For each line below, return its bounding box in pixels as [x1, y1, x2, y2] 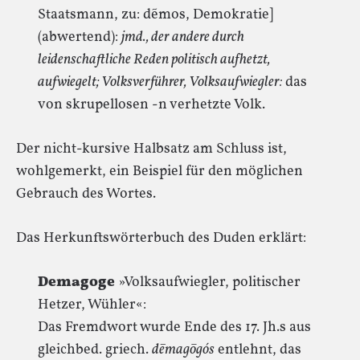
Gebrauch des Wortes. [16, 184, 156, 204]
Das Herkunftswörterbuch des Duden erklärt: [16, 228, 306, 248]
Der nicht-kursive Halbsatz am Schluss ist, [16, 139, 287, 159]
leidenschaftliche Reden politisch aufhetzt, [38, 50, 270, 70]
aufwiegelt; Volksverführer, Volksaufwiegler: [38, 72, 282, 92]
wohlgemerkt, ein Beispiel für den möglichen [16, 162, 303, 182]
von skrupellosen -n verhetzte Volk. [38, 95, 265, 115]
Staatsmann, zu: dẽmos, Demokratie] [38, 5, 273, 25]
